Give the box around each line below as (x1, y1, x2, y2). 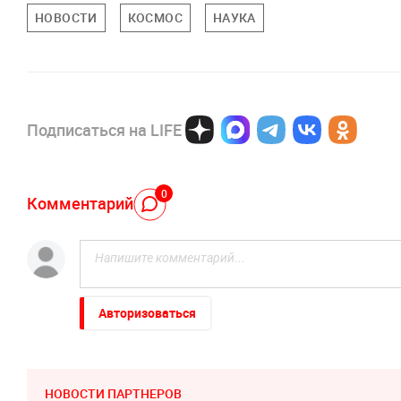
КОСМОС (127, 9, 183, 27)
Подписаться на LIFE (27, 119, 182, 141)
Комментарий (27, 192, 133, 214)
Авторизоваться (98, 304, 196, 322)
